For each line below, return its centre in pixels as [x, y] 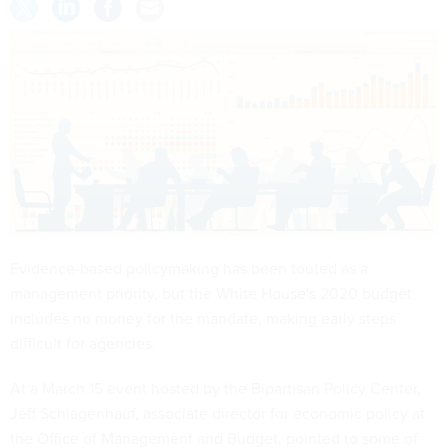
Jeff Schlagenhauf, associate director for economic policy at [217, 412]
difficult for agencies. [83, 342]
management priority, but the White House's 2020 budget [211, 292]
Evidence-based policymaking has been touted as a [189, 267]
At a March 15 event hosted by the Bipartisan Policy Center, [215, 387]
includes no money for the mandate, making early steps [203, 317]
